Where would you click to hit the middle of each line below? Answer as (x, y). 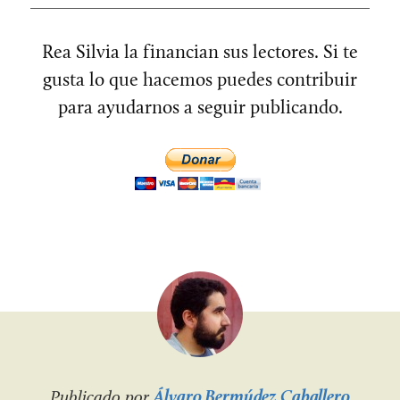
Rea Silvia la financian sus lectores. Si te (200, 52)
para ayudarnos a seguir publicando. (200, 107)
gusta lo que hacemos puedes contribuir (200, 79)
